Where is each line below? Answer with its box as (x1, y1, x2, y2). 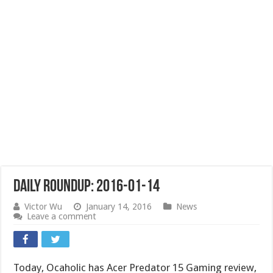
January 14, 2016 (86, 202, 152, 211)
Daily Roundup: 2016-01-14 (13, 179, 160, 196)
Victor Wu (24, 202, 63, 211)
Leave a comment (27, 211, 97, 221)
